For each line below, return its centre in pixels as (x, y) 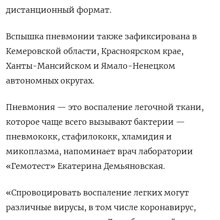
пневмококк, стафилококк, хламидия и (89, 136)
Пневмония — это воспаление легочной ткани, (105, 107)
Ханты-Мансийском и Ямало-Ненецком (91, 66)
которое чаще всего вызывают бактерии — (96, 122)
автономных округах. (50, 80)
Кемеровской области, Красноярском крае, (95, 51)
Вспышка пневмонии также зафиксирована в (101, 36)
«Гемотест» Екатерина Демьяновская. (85, 166)
